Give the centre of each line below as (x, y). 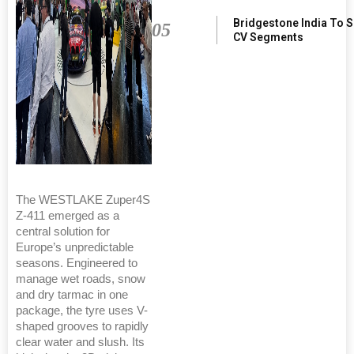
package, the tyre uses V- (82, 310)
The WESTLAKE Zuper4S (83, 200)
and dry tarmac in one (72, 294)
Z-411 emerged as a (68, 215)
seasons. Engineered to (77, 263)
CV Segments (268, 37)
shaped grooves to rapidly (82, 326)
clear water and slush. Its (80, 342)
